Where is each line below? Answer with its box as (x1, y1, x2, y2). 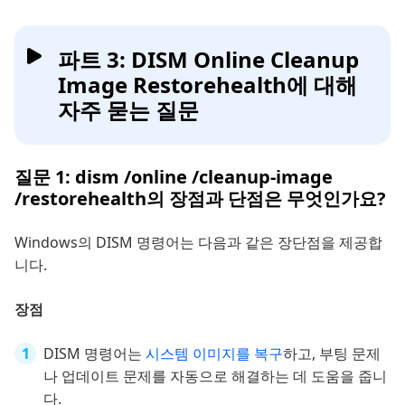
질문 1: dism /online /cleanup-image (14, 165, 333, 190)
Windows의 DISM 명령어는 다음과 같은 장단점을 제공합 (14, 232, 382, 253)
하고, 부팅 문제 (283, 344, 381, 364)
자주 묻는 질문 (58, 95, 199, 126)
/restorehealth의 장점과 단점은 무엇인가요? (14, 186, 386, 212)
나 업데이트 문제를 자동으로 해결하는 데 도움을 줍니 (43, 366, 387, 387)
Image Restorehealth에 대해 (58, 70, 357, 100)
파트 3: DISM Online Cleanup (58, 44, 359, 75)
